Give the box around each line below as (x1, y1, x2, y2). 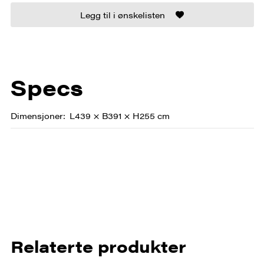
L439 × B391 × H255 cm (69, 109, 170, 121)
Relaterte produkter (10, 233, 186, 258)
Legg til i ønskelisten (80, 8, 165, 21)
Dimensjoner (10, 109, 63, 121)
